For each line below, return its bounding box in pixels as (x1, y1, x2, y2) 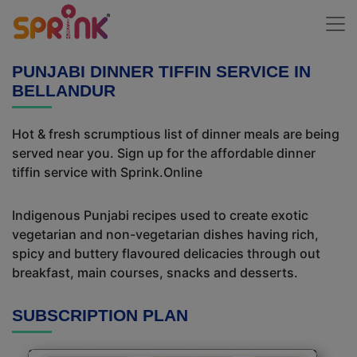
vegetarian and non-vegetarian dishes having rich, (12, 226, 319, 242)
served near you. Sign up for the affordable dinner (12, 145, 316, 161)
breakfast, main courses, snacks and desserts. (12, 265, 298, 280)
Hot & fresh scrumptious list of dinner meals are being (12, 126, 339, 142)
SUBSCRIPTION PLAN (12, 306, 188, 324)
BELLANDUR (12, 81, 116, 100)
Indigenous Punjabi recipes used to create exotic (12, 207, 308, 223)
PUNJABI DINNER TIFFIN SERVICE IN (12, 62, 311, 80)
